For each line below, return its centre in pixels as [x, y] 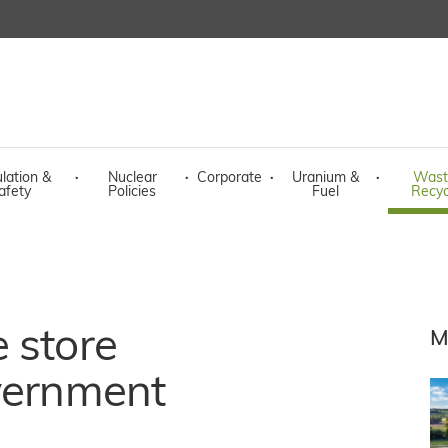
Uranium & [325, 178]
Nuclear [132, 178]
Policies [132, 192]
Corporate [229, 178]
